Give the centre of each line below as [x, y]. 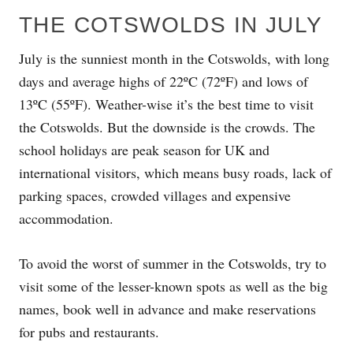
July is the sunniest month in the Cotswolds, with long [174, 58]
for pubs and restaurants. [89, 331]
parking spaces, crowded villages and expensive [155, 195]
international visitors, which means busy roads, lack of [175, 172]
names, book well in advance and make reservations [167, 308]
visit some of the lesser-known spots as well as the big [173, 286]
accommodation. [66, 218]
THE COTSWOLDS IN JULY [171, 24]
